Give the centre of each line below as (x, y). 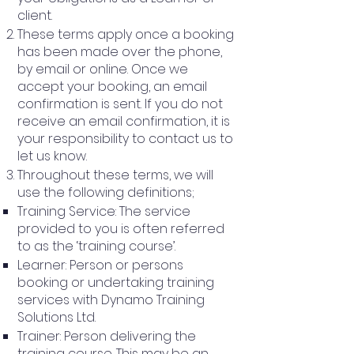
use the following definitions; (106, 192)
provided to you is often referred (121, 228)
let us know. (52, 156)
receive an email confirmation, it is (124, 121)
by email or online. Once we (103, 69)
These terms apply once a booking (126, 34)
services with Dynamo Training (111, 299)
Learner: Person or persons (100, 265)
